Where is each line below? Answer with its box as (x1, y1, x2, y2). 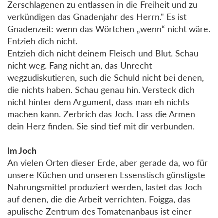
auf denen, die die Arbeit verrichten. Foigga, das (7, 193, 191, 204)
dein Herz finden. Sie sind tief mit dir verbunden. (7, 120, 195, 131)
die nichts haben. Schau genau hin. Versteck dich (7, 84, 195, 95)
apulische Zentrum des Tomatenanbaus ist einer (7, 205, 192, 217)
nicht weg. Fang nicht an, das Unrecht (7, 59, 152, 71)
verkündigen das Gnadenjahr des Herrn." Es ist (7, 11, 186, 22)
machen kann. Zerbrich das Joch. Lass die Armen (7, 108, 195, 119)
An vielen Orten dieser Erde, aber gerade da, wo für (7, 157, 208, 168)
